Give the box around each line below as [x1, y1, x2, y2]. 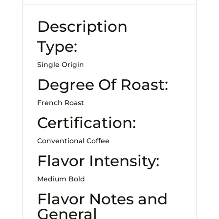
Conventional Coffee [37, 136, 109, 146]
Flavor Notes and [37, 190, 168, 209]
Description [37, 17, 128, 36]
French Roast [37, 98, 84, 108]
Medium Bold [37, 175, 85, 184]
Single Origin [37, 60, 84, 69]
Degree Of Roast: [37, 75, 168, 94]
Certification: [37, 113, 136, 132]
